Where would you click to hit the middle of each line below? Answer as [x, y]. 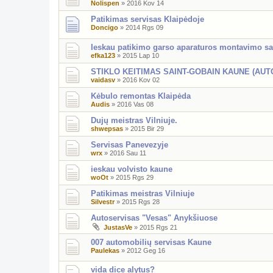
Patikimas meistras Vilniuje [143, 193]
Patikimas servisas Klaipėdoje [147, 19]
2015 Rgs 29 [135, 177]
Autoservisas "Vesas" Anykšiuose [154, 218]
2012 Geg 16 [146, 250]
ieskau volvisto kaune [132, 169]
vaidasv [103, 80]
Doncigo [105, 27]
